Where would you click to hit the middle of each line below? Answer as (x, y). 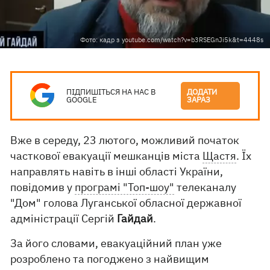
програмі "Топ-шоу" (125, 187)
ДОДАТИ (202, 92)
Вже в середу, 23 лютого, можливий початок (125, 140)
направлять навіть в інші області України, (117, 171)
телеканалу (206, 187)
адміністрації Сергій (64, 218)
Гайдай (135, 218)
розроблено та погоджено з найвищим (110, 259)
